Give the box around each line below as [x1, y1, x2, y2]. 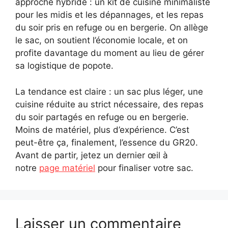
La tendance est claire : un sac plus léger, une [15, 86, 203, 97]
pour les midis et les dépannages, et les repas [15, 10, 204, 20]
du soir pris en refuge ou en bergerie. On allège [15, 22, 208, 33]
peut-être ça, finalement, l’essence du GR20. [15, 137, 198, 148]
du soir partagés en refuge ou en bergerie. [15, 111, 189, 122]
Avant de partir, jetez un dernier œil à [15, 150, 168, 160]
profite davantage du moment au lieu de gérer [15, 48, 204, 59]
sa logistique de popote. [15, 61, 113, 71]
